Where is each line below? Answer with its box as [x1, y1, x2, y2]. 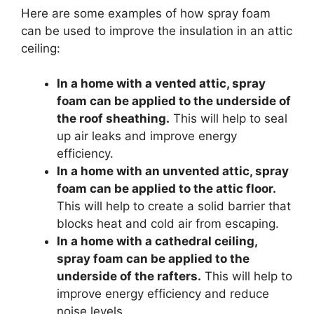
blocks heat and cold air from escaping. [57, 217, 279, 231]
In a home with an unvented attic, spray [57, 164, 289, 179]
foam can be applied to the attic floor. [57, 182, 276, 196]
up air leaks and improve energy [57, 129, 237, 144]
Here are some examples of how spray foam [21, 6, 271, 20]
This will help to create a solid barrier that [57, 199, 291, 214]
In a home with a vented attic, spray [57, 76, 266, 91]
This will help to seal [170, 111, 287, 126]
